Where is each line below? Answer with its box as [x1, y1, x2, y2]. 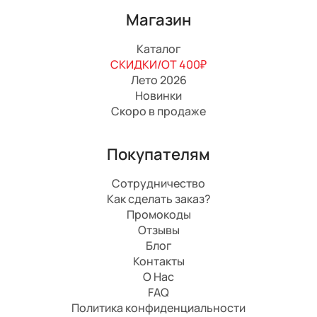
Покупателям [107, 143, 210, 165]
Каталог [136, 40, 181, 57]
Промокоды [126, 206, 191, 222]
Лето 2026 [130, 71, 187, 88]
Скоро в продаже [111, 103, 206, 119]
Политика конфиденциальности [71, 299, 246, 316]
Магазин [126, 8, 191, 30]
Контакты [132, 253, 185, 269]
